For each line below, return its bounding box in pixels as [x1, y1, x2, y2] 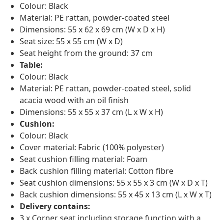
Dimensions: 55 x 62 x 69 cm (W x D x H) [20, 24, 165, 35]
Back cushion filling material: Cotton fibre [20, 165, 173, 177]
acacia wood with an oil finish [20, 95, 129, 106]
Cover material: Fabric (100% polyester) [20, 142, 164, 153]
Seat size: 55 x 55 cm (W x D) [20, 36, 123, 47]
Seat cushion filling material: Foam [20, 154, 147, 165]
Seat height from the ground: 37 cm [20, 48, 153, 59]
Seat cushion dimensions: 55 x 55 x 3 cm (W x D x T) [20, 177, 208, 189]
